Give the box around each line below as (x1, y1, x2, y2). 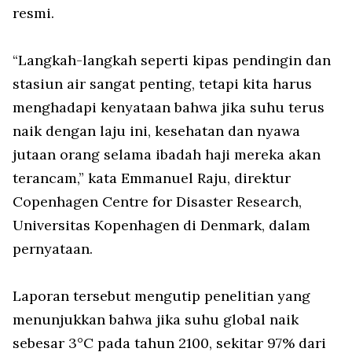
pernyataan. (13, 240, 93, 258)
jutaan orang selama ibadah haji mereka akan (13, 145, 321, 163)
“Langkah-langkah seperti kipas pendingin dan (13, 51, 331, 69)
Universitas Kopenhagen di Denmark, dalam (13, 216, 310, 234)
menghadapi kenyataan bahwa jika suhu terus (13, 98, 324, 116)
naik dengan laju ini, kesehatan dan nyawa (13, 122, 300, 140)
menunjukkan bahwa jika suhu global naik (13, 310, 299, 328)
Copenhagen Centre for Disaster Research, (13, 192, 302, 211)
